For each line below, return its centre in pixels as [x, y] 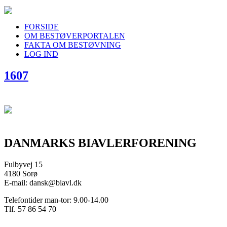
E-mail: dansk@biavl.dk [43, 182]
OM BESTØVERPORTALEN [75, 36]
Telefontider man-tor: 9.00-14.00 [56, 200]
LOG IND [41, 54]
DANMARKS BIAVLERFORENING [100, 143]
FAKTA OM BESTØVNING [73, 45]
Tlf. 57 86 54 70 [30, 209]
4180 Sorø [21, 173]
